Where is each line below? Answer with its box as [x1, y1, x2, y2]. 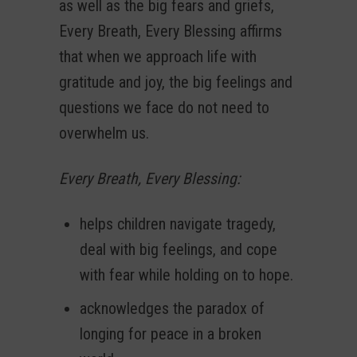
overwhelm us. [59, 124, 149, 143]
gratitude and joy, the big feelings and [59, 73, 292, 92]
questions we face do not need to [59, 98, 269, 118]
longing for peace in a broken [80, 324, 261, 344]
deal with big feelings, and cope [80, 240, 277, 260]
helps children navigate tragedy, [80, 214, 276, 234]
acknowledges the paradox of [80, 299, 265, 319]
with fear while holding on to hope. [80, 265, 293, 285]
